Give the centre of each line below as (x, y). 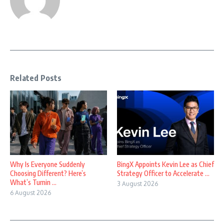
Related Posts (36, 78)
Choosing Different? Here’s (48, 173)
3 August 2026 (137, 183)
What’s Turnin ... (33, 182)
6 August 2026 (30, 192)
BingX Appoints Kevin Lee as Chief (165, 164)
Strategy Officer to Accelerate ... (163, 173)
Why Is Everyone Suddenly (47, 164)
